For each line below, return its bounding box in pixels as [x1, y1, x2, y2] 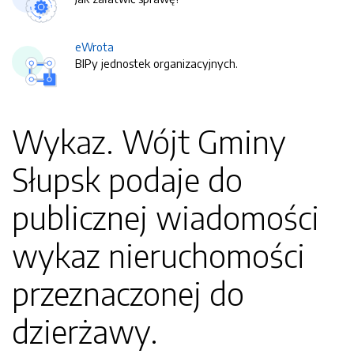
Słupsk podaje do [12, 160, 243, 199]
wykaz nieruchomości [12, 235, 305, 275]
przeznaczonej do [12, 273, 244, 313]
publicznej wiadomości [12, 198, 319, 237]
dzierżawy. [12, 311, 158, 351]
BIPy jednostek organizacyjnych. [75, 56, 238, 70]
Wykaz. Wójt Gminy [12, 122, 286, 161]
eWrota [75, 40, 114, 54]
